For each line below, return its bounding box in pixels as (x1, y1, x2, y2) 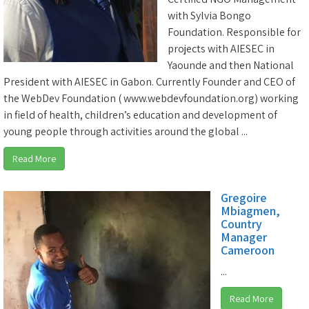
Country (221, 216, 262, 232)
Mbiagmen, (221, 203, 280, 219)
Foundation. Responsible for (168, 25, 301, 39)
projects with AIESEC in (168, 41, 275, 56)
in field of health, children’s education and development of (3, 108, 277, 122)
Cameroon (221, 242, 275, 258)
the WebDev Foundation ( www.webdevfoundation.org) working (3, 91, 299, 106)
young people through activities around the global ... (3, 124, 248, 139)
